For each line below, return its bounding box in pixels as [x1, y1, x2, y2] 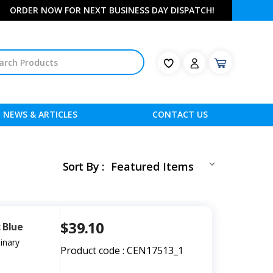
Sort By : [62, 159, 104, 174]
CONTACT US [152, 108, 208, 121]
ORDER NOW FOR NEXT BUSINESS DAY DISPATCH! [9, 4, 214, 16]
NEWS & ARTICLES [2, 108, 77, 121]
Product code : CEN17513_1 [60, 244, 183, 258]
